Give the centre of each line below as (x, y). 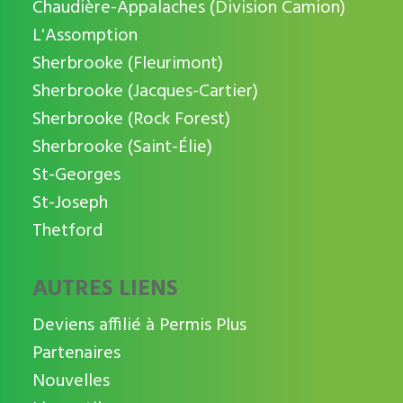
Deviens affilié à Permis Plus (139, 326)
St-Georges (76, 176)
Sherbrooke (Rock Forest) (131, 120)
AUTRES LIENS (105, 290)
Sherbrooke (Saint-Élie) (122, 148)
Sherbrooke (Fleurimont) (127, 64)
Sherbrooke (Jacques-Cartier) (145, 92)
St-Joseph (70, 204)
